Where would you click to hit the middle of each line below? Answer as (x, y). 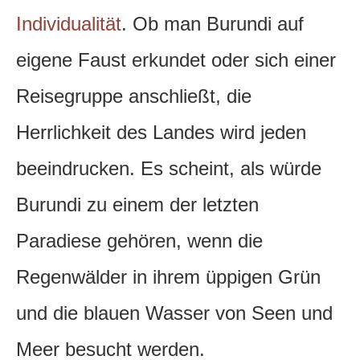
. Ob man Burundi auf (213, 24)
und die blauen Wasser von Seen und (174, 313)
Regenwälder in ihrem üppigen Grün (168, 277)
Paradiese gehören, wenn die (139, 241)
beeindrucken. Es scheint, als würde (169, 169)
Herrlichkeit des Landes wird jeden (161, 133)
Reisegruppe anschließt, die (134, 96)
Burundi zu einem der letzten (137, 205)
